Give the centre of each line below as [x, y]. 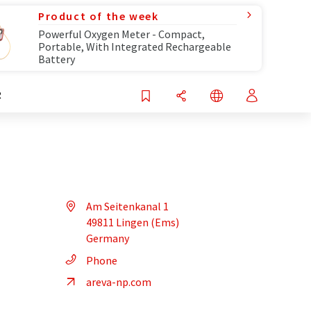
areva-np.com [119, 282]
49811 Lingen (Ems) [133, 222]
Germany [108, 238]
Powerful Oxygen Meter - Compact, [121, 34]
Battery [57, 59]
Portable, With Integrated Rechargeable [135, 47]
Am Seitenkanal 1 [127, 206]
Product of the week [99, 16]
